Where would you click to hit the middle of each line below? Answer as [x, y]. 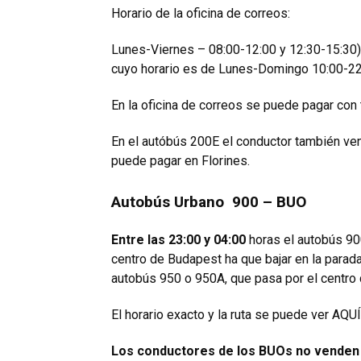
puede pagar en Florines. [180, 161]
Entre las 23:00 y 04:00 [178, 240]
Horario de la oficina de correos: [201, 14]
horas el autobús [296, 240]
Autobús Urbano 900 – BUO [209, 202]
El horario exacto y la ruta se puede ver [222, 315]
